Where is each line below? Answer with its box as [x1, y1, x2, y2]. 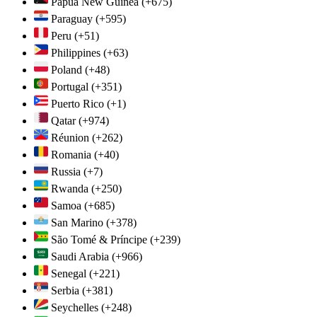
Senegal [51, 267, 86, 279]
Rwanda [51, 182, 88, 195]
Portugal [51, 80, 88, 93]
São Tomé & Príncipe [51, 233, 147, 246]
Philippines [51, 46, 100, 59]
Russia [51, 165, 81, 178]
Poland [51, 63, 82, 76]
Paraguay [51, 12, 93, 25]
